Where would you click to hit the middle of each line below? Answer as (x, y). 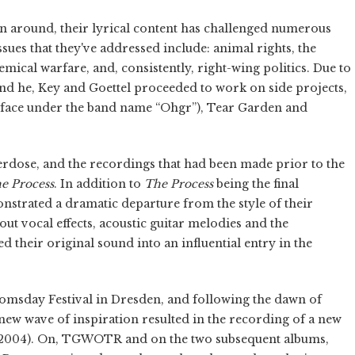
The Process (179, 183)
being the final (256, 183)
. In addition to (99, 183)
